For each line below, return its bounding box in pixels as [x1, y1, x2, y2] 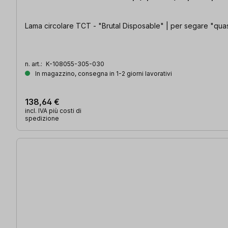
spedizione [25, 115, 59, 123]
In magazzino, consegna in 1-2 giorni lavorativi [34, 70, 172, 78]
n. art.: [25, 60, 44, 68]
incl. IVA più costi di [25, 107, 81, 115]
